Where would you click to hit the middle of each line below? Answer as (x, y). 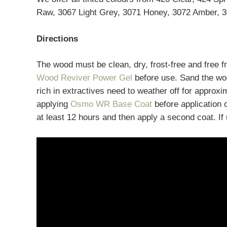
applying (53, 104)
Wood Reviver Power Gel (84, 78)
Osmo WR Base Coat (111, 104)
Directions (57, 39)
